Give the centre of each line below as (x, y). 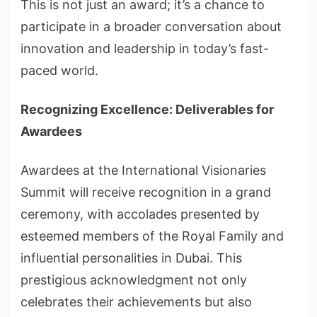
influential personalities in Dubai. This (131, 258)
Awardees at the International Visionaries (143, 171)
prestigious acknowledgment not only (134, 280)
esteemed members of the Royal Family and (152, 236)
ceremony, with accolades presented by (140, 214)
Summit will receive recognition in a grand (146, 192)
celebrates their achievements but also (136, 302)
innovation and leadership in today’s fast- (145, 49)
